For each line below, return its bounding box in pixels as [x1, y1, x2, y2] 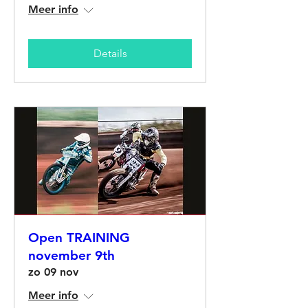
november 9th [28, 247, 115, 263]
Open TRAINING [28, 229, 130, 245]
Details [93, 47, 127, 60]
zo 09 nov [28, 265, 78, 278]
